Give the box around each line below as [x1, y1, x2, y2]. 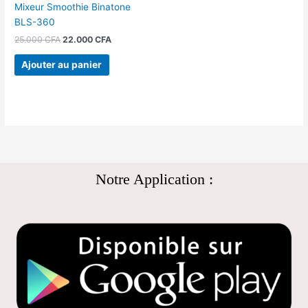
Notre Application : [95, 170, 213, 188]
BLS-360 [14, 16, 56, 28]
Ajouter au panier [21, 58, 102, 70]
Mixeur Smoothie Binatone [14, 1, 131, 13]
